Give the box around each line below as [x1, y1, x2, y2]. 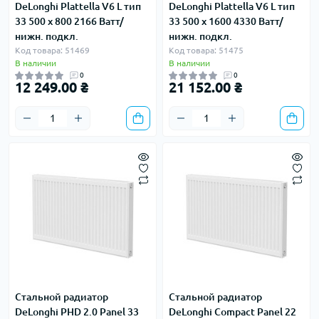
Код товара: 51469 [15, 46, 90, 55]
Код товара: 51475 [169, 46, 244, 55]
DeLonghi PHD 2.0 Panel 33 [15, 306, 139, 318]
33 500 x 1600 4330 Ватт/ [169, 16, 283, 27]
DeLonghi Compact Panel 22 [169, 306, 296, 318]
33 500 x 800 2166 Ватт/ [15, 16, 124, 27]
